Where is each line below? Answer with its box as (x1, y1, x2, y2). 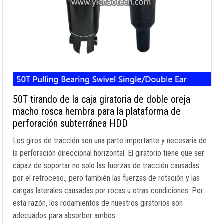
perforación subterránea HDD (13, 117, 128, 129)
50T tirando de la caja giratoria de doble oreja (13, 93, 190, 105)
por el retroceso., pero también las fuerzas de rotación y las (13, 173, 200, 183)
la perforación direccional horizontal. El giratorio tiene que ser (13, 148, 204, 158)
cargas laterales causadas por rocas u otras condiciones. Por (13, 186, 203, 195)
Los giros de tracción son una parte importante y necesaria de (13, 136, 207, 145)
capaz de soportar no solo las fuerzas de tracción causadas (13, 161, 199, 170)
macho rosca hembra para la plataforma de (13, 105, 181, 117)
